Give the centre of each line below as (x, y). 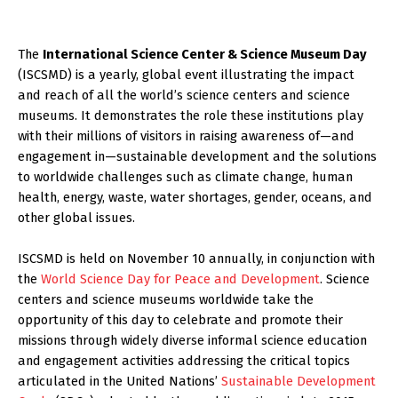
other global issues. (76, 218)
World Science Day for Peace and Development (180, 279)
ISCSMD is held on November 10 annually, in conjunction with (196, 259)
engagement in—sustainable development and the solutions (197, 157)
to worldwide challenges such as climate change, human (185, 177)
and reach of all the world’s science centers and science (184, 96)
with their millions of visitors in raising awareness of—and (186, 136)
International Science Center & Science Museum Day (205, 55)
